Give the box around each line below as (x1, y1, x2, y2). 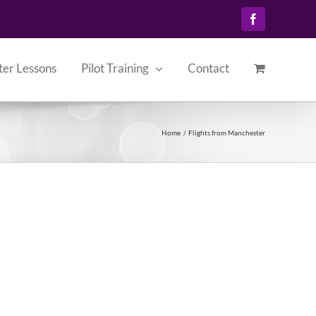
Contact (188, 61, 229, 75)
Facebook (252, 18, 296, 30)
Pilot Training (81, 61, 149, 75)
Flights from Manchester (188, 128, 265, 137)
